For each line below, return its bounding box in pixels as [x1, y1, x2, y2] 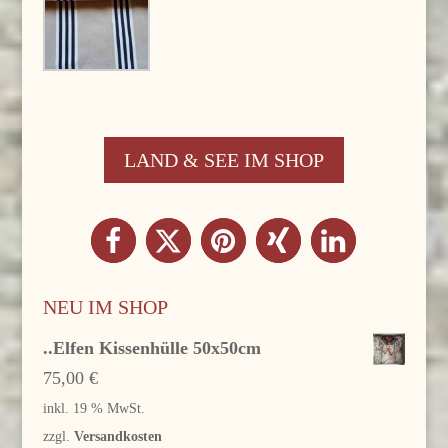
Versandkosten [73, 427, 162, 444]
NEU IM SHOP [42, 295, 168, 318]
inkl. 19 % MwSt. [42, 399, 145, 416]
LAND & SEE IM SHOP [123, 148, 324, 171]
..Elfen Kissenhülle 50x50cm [42, 337, 261, 358]
